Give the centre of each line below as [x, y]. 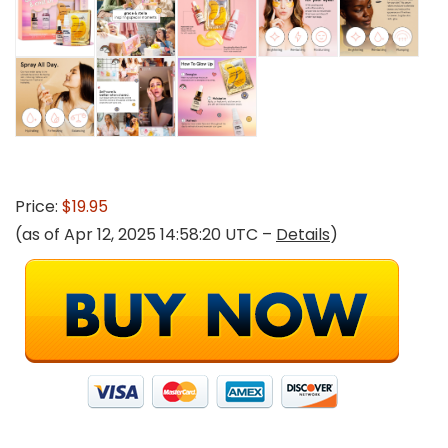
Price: [38, 206]
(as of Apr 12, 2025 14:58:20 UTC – [145, 234]
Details [303, 234]
